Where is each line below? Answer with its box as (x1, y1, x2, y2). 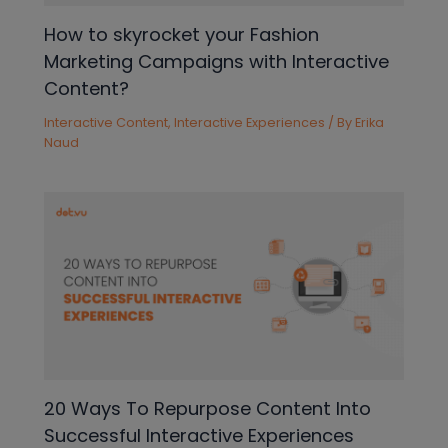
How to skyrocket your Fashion (44, 21, 320, 47)
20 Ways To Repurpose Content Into (44, 395, 372, 421)
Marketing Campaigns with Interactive (44, 48, 390, 74)
